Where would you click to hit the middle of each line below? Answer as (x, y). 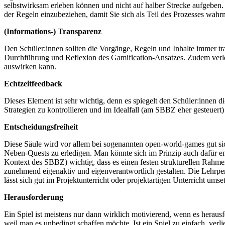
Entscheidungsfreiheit (41, 127)
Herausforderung (34, 197)
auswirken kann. (30, 67)
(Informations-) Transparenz (53, 32)
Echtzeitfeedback (33, 84)
